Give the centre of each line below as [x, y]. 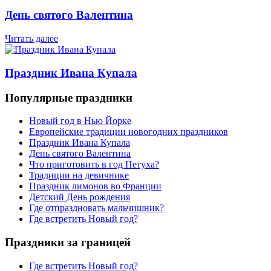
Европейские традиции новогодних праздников [129, 132]
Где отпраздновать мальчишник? [96, 208]
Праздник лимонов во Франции [95, 186]
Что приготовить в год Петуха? [94, 165]
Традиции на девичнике [79, 175]
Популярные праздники [69, 97]
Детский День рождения [80, 197]
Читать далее [31, 39]
